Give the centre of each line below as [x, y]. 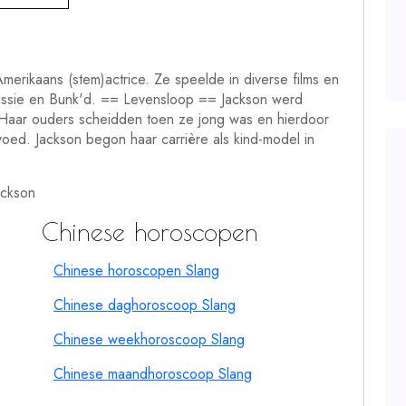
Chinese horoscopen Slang [136, 271]
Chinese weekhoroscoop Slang [149, 339]
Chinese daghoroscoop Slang [145, 305]
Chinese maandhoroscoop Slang [153, 374]
